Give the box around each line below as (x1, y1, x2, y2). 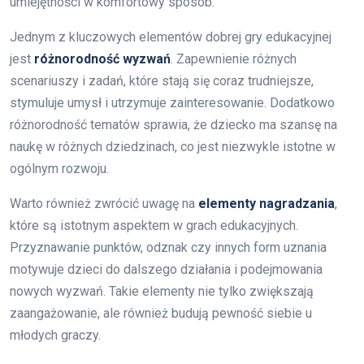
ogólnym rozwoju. (10, 161, 109, 177)
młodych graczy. (10, 327, 101, 344)
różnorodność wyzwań (34, 51, 171, 67)
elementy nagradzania (198, 196, 335, 212)
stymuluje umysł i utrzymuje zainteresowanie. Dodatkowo (10, 95, 335, 111)
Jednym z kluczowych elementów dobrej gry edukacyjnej (10, 29, 331, 45)
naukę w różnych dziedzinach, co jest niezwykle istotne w (10, 139, 336, 155)
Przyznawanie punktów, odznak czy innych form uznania (10, 240, 327, 256)
